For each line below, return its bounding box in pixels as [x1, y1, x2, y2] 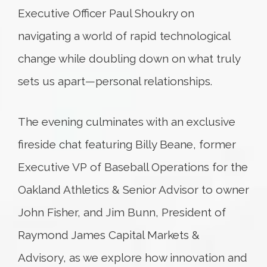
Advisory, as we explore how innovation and [18, 251, 247, 264]
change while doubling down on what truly [18, 52, 240, 65]
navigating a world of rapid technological [18, 29, 230, 42]
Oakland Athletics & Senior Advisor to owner [18, 183, 249, 196]
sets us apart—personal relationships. [18, 74, 212, 88]
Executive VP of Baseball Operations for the [18, 160, 248, 173]
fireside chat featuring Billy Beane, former [18, 138, 236, 151]
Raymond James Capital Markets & [18, 228, 200, 241]
